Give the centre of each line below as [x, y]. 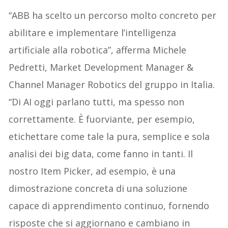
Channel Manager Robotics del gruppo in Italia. [112, 85]
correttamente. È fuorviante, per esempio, [102, 119]
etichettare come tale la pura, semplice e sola [109, 137]
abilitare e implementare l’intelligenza [93, 33]
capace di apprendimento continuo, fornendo [109, 206]
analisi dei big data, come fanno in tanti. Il [101, 154]
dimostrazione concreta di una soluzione [98, 189]
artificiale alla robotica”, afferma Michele [98, 50]
